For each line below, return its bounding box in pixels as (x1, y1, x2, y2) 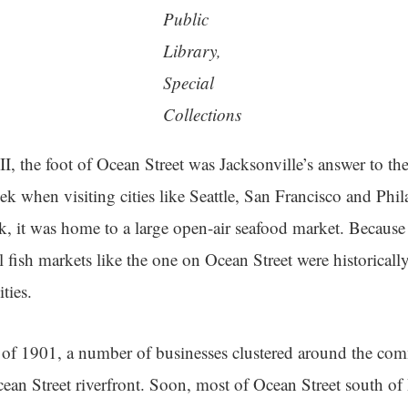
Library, (162, 39, 221, 62)
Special (162, 71, 214, 94)
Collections (162, 103, 241, 126)
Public (162, 7, 209, 30)
